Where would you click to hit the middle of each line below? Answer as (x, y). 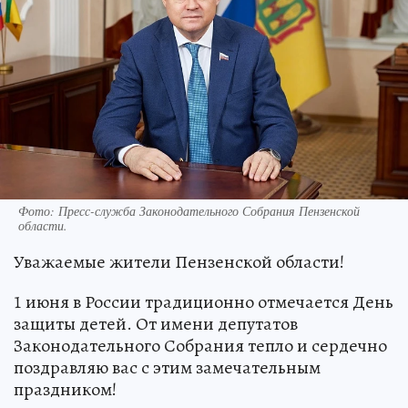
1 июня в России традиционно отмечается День (204, 302)
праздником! (65, 390)
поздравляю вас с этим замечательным (167, 368)
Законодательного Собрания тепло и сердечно (200, 346)
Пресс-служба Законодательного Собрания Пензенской (209, 211)
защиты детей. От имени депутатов (156, 324)
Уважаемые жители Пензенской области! (179, 262)
